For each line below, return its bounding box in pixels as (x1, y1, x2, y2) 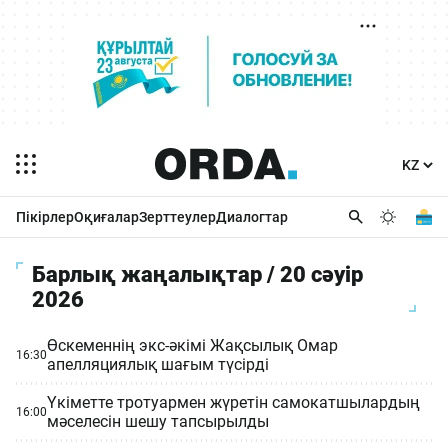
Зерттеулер (139, 209, 216, 225)
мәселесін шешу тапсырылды (47, 412, 269, 431)
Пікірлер (16, 209, 74, 225)
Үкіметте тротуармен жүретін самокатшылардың (47, 393, 420, 412)
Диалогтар (216, 209, 288, 225)
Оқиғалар (74, 209, 139, 225)
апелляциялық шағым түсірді (47, 355, 269, 374)
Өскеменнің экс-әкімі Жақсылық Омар (47, 336, 338, 355)
